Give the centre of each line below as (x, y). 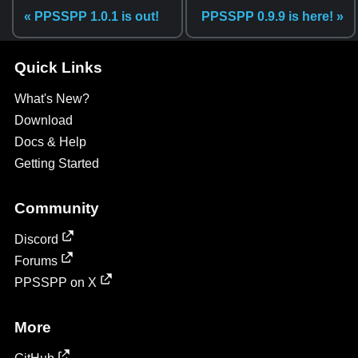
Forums (36, 261)
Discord (36, 239)
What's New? (52, 99)
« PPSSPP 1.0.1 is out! (91, 17)
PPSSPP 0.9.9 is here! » (272, 17)
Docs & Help (50, 142)
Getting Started (56, 163)
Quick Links (58, 68)
